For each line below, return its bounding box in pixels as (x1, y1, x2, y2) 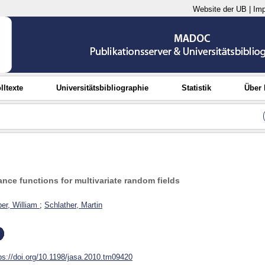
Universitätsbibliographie (56, 83, 149, 92)
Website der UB (193, 5, 247, 14)
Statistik (181, 83, 211, 92)
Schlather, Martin (44, 201, 102, 210)
